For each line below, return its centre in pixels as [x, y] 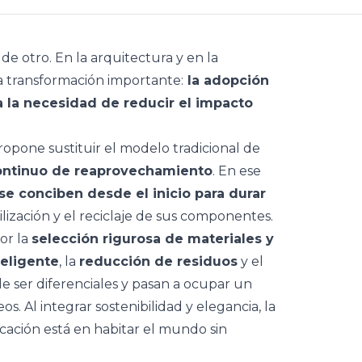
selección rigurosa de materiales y [153, 239]
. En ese [237, 171]
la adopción [226, 80]
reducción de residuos [158, 261]
